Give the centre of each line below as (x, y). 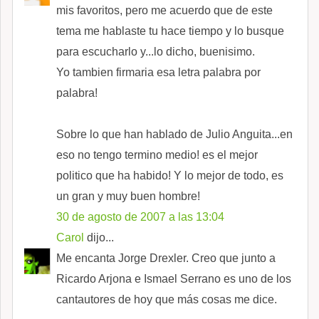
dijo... (99, 237)
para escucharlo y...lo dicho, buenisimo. (156, 51)
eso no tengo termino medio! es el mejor (157, 155)
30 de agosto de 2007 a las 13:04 (140, 216)
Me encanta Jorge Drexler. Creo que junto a (166, 258)
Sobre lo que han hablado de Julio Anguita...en (174, 134)
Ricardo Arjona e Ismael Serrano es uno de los (174, 278)
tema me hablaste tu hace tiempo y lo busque (170, 31)
